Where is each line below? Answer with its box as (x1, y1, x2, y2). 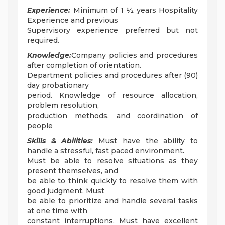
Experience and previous (27, 16, 118, 25)
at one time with (27, 206, 87, 216)
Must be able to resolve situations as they (27, 156, 198, 166)
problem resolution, (27, 101, 99, 110)
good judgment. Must (27, 186, 104, 196)
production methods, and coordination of (27, 111, 198, 121)
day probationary (27, 81, 89, 90)
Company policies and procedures (71, 51, 198, 60)
